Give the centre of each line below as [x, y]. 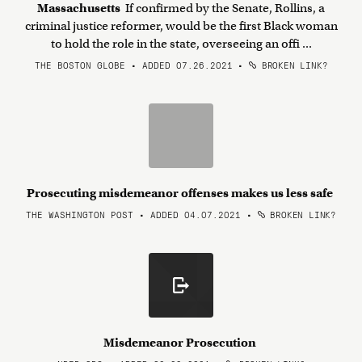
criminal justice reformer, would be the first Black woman [181, 26]
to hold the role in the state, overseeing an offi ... [181, 44]
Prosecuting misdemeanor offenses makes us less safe [181, 193]
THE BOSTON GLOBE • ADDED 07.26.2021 [133, 65]
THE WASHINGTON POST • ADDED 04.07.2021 [134, 214]
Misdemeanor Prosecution [181, 343]
